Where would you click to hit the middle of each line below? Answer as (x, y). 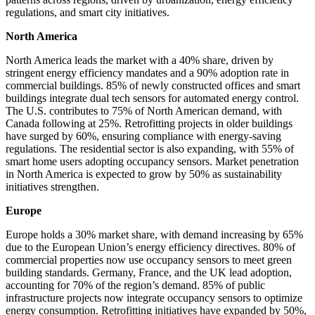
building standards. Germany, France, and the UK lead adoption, (149, 273)
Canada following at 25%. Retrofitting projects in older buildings (149, 124)
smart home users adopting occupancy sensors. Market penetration (152, 162)
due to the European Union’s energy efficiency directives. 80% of (150, 247)
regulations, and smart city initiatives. (88, 13)
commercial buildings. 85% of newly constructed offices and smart (153, 86)
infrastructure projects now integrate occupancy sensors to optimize (154, 298)
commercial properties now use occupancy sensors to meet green (149, 260)
